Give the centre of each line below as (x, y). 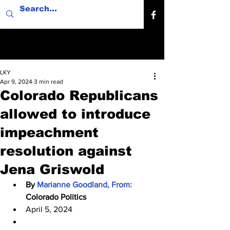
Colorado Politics (56, 197)
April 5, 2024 (49, 209)
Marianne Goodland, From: (85, 185)
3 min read (49, 82)
